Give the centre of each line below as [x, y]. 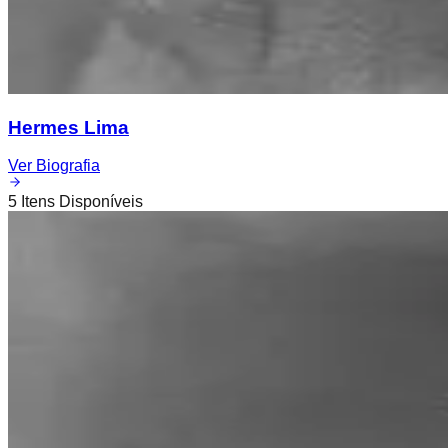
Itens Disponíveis [80, 202]
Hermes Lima [68, 127]
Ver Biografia [54, 166]
